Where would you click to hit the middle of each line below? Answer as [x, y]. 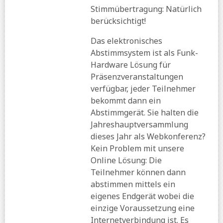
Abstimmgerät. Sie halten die [145, 113]
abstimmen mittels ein [133, 184]
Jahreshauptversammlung [139, 125]
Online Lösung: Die [126, 161]
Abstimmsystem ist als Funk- [144, 53]
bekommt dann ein [126, 101]
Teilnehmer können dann [138, 172]
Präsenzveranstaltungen [137, 77]
